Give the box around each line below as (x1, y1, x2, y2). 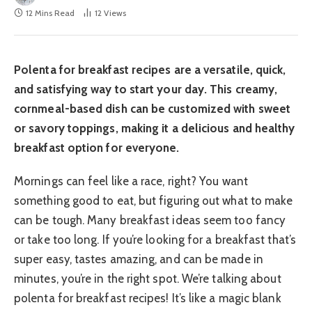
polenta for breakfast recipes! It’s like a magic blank (14, 291, 281, 306)
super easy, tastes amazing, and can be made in (14, 252, 263, 267)
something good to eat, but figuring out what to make (14, 194, 293, 208)
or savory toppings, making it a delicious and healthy (14, 121, 295, 136)
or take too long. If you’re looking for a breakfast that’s (14, 233, 296, 247)
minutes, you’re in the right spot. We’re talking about (14, 272, 281, 286)
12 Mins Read (26, 8, 75, 19)
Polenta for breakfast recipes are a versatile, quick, (14, 63, 286, 77)
